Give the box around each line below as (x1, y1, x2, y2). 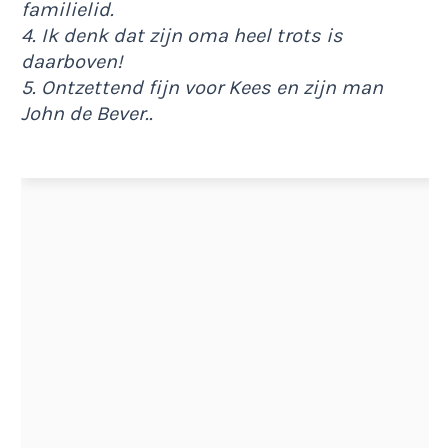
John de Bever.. (21, 101, 153, 125)
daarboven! (21, 49, 123, 73)
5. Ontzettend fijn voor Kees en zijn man (21, 75, 383, 99)
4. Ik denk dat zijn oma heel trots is (21, 23, 343, 47)
